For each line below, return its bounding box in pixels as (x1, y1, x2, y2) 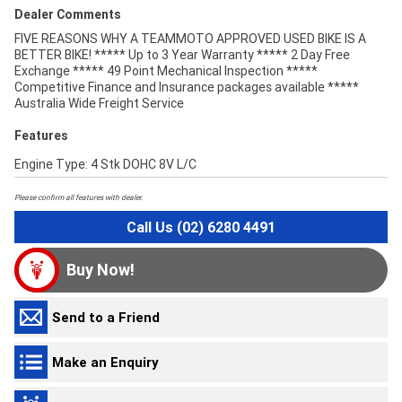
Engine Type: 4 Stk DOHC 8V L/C (14, 156, 197, 173)
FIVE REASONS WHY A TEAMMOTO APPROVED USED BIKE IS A (14, 31, 366, 48)
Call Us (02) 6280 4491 (127, 218, 275, 237)
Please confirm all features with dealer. (14, 192, 143, 202)
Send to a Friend (52, 308, 160, 326)
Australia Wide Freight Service (14, 95, 184, 112)
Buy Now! (66, 259, 135, 281)
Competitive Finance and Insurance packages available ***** (14, 79, 359, 96)
